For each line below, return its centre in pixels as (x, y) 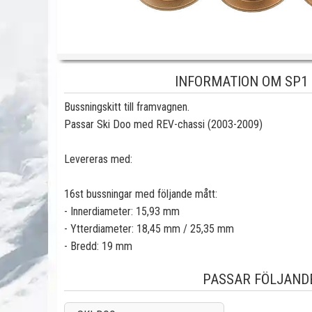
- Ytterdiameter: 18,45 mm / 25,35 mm (149, 229)
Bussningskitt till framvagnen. (127, 107)
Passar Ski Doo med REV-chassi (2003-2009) (163, 124)
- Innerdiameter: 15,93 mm (122, 211)
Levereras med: (98, 159)
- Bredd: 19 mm (98, 246)
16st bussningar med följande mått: (141, 194)
